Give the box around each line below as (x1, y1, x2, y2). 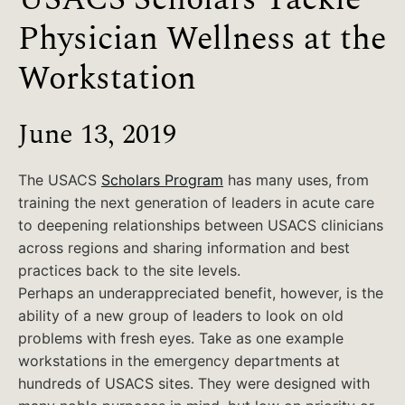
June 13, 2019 (18, 114, 176, 150)
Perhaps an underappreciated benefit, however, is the (18, 284, 383, 302)
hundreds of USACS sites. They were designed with (18, 374, 370, 392)
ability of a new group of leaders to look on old (18, 306, 344, 325)
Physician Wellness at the (18, 14, 386, 57)
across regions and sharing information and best (18, 239, 350, 257)
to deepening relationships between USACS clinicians (18, 216, 383, 234)
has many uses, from (223, 171, 369, 189)
